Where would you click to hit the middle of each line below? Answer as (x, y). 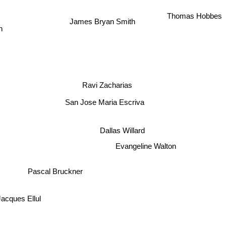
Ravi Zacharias (111, 77)
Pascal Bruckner (59, 168)
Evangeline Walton (146, 146)
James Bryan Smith (103, 23)
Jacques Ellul (23, 197)
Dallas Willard (117, 136)
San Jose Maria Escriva (104, 104)
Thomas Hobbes (194, 19)
